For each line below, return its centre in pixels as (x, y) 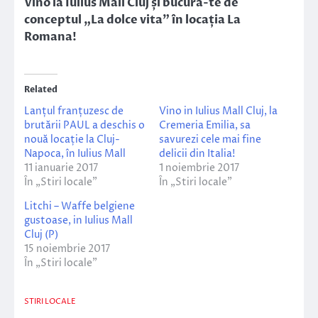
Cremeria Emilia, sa (205, 126)
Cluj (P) (41, 235)
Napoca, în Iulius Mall (75, 154)
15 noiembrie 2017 (67, 249)
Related (41, 90)
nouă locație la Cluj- (72, 140)
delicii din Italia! (197, 154)
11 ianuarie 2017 (61, 168)
